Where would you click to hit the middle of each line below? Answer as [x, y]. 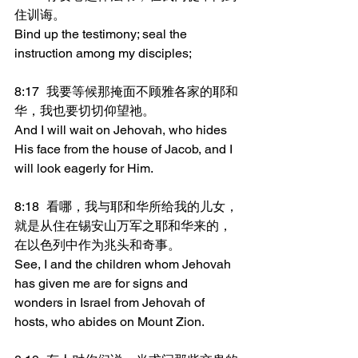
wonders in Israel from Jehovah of [111, 302]
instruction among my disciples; [103, 53]
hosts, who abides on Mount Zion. [109, 322]
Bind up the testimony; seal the [102, 34]
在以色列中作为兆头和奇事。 [97, 245]
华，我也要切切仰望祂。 [85, 111]
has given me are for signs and [103, 283]
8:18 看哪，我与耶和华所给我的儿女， [27, 207]
